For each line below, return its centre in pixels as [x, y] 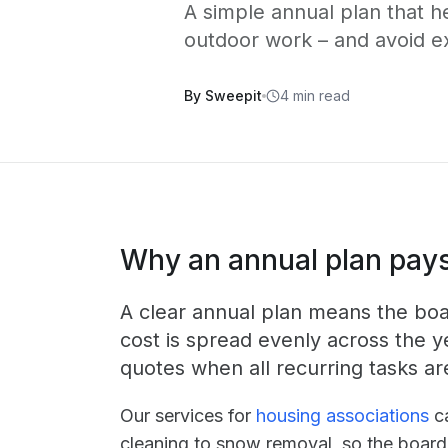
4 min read [315, 95]
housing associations [342, 415]
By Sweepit [223, 95]
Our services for [188, 415]
